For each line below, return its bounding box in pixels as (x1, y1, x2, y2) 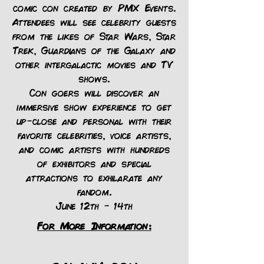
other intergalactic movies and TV (15, 58, 174, 70)
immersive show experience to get (16, 100, 172, 113)
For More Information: (37, 219, 151, 232)
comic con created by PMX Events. (12, 1, 176, 14)
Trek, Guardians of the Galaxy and (12, 44, 176, 56)
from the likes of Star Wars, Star (12, 29, 176, 42)
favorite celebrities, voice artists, (17, 128, 171, 141)
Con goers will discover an (29, 86, 160, 98)
